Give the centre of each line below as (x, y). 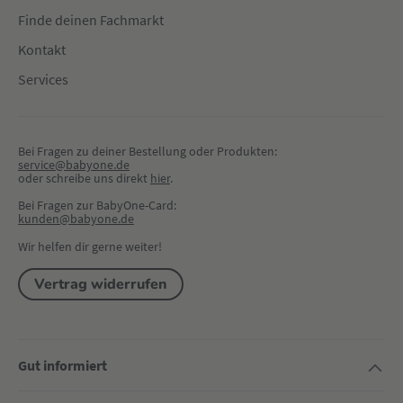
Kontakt (42, 49)
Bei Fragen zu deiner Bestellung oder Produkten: (148, 151)
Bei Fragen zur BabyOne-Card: (97, 205)
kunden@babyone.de (76, 219)
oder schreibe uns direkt (84, 178)
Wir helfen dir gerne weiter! (90, 246)
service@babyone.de (74, 165)
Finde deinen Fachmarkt (91, 20)
